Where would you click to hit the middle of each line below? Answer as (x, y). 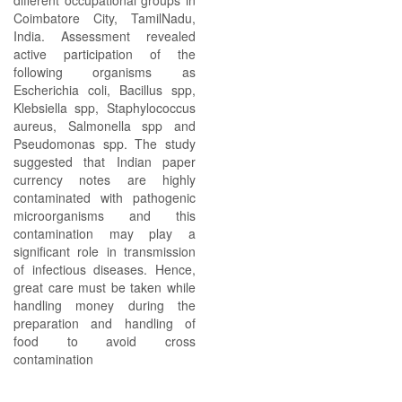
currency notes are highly (105, 179)
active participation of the (105, 54)
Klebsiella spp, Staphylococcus (105, 108)
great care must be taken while (105, 287)
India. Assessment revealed (105, 36)
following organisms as (105, 72)
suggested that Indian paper (105, 162)
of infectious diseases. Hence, (105, 269)
